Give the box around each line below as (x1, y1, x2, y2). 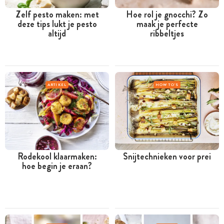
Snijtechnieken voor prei (123, 150, 211, 163)
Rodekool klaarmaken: (17, 150, 97, 163)
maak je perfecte (136, 17, 198, 30)
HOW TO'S (155, 81, 179, 88)
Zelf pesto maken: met (15, 7, 99, 21)
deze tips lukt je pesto (17, 17, 97, 30)
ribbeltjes (150, 26, 184, 40)
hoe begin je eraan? (22, 159, 92, 173)
